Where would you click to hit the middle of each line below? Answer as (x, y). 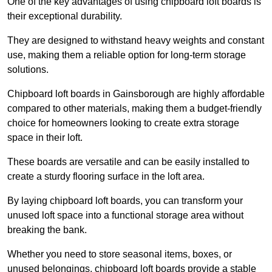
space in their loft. (45, 138)
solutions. (28, 70)
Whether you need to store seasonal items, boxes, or (120, 254)
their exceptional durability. (65, 16)
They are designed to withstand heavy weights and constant (136, 41)
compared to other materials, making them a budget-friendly (134, 109)
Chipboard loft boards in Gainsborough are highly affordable (136, 94)
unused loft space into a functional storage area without (125, 216)
